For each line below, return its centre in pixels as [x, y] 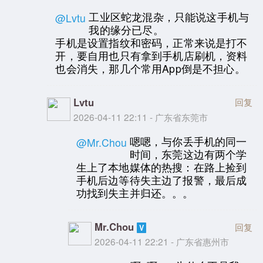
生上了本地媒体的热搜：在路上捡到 [161, 167]
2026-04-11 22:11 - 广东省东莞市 [141, 117]
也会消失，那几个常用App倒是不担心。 [150, 68]
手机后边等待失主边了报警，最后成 [161, 180]
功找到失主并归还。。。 [135, 193]
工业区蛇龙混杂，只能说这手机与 [169, 16]
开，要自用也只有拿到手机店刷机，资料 [151, 55]
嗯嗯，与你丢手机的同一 [188, 141]
